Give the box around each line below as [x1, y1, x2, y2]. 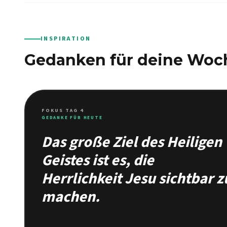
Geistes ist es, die [42, 149, 154, 171]
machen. [42, 186, 100, 208]
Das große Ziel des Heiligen [42, 131, 222, 153]
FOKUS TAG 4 [42, 107, 84, 114]
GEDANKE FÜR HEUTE [42, 115, 103, 121]
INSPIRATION [41, 34, 91, 43]
